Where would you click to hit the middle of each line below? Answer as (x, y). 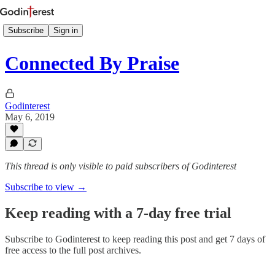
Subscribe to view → (46, 187)
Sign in (66, 30)
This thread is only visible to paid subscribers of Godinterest (121, 166)
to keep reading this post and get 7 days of (183, 239)
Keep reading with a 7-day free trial (118, 213)
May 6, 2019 (30, 117)
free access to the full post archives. (73, 250)
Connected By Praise (92, 64)
